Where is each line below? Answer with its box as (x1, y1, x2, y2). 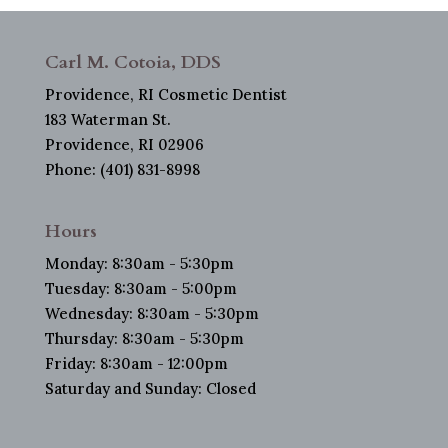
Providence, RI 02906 (44, 135, 204, 155)
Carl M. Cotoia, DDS (44, 50, 221, 76)
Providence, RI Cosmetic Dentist (44, 85, 287, 105)
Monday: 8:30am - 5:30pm (44, 254, 234, 274)
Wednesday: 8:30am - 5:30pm (44, 304, 259, 324)
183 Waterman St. (44, 110, 171, 130)
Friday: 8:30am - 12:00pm (44, 354, 228, 374)
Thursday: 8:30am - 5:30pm (44, 329, 244, 349)
